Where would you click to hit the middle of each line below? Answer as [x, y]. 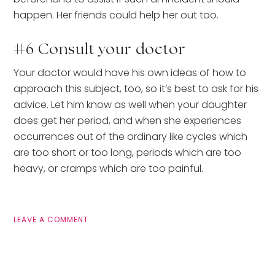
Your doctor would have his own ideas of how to [130, 72]
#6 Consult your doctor [100, 50]
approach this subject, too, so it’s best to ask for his [136, 88]
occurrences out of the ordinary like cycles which [131, 136]
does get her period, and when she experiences [128, 120]
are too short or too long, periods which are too [128, 152]
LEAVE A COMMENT [51, 219]
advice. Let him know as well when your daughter [130, 104]
